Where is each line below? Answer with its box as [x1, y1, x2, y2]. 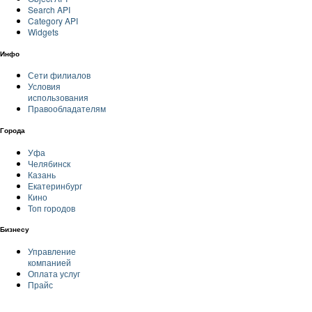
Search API [28, 3, 70, 16]
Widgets [28, 26, 58, 38]
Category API [28, 15, 78, 27]
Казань [28, 168, 56, 180]
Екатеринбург [28, 179, 82, 192]
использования [28, 91, 88, 104]
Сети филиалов [28, 69, 91, 81]
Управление [28, 244, 76, 257]
